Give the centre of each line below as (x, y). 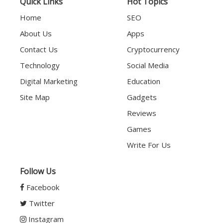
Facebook (42, 187)
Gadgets (142, 97)
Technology (40, 65)
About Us (36, 34)
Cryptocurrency (153, 50)
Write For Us (149, 145)
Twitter (41, 203)
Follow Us (38, 171)
